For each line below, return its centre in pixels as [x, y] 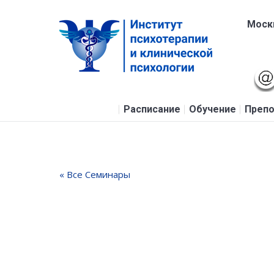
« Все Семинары [95, 175]
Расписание [152, 109]
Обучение [212, 109]
